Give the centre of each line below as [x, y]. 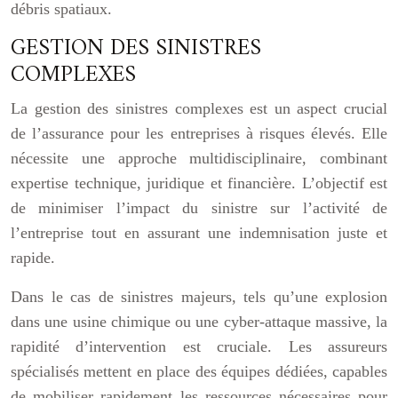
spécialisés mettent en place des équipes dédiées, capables [199, 371]
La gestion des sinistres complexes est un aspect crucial [199, 108]
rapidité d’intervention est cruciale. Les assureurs [199, 346]
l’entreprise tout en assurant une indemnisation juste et [199, 233]
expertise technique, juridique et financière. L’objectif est [199, 183]
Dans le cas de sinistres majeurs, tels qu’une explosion [199, 297]
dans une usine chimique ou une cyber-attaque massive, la [199, 322]
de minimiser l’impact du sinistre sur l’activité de [199, 208]
